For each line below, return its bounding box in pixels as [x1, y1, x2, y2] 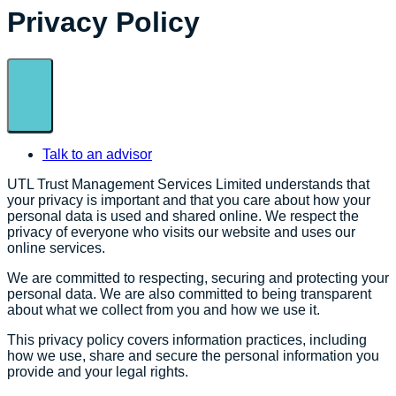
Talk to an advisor [42, 146, 152, 162]
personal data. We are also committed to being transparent [7, 286, 371, 301]
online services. [7, 240, 105, 255]
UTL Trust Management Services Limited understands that [7, 176, 369, 192]
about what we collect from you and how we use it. [7, 301, 320, 317]
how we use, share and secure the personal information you [7, 347, 379, 363]
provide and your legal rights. [7, 363, 188, 379]
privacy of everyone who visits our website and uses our [7, 224, 355, 240]
